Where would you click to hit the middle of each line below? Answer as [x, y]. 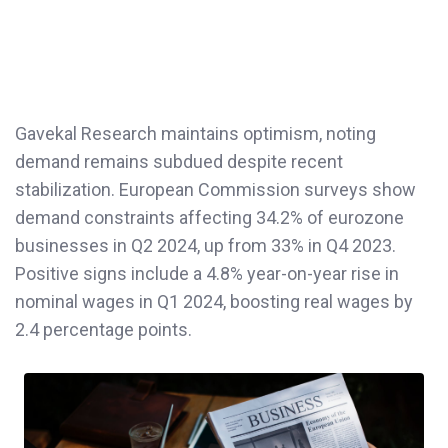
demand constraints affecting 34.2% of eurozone [209, 217]
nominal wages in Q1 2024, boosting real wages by [214, 301]
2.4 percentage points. [103, 329]
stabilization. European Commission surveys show [215, 189]
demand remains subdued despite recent [179, 161]
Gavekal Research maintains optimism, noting [195, 133]
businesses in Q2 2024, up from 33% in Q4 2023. [205, 245]
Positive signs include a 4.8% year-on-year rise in [207, 273]
